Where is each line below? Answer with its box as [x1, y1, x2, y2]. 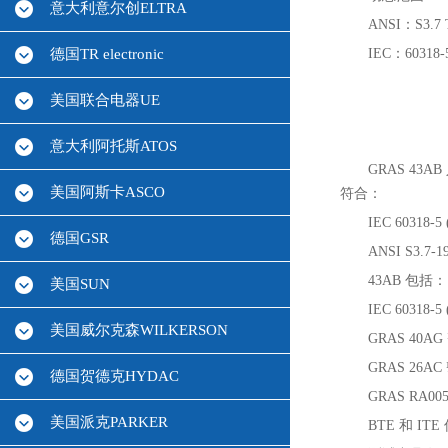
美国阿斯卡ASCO [50, 184, 165, 200]
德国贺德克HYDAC [50, 368, 179, 384]
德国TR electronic [50, 46, 164, 62]
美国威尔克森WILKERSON [50, 322, 228, 338]
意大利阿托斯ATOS [50, 138, 177, 154]
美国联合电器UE [50, 92, 160, 108]
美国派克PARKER [50, 414, 168, 430]
